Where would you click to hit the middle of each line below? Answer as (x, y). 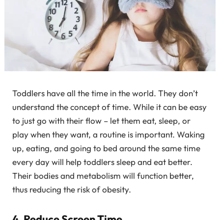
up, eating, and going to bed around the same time (106, 148)
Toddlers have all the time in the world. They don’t (105, 93)
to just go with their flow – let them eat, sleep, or (101, 121)
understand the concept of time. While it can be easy (110, 107)
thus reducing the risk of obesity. (72, 190)
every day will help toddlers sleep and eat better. (102, 162)
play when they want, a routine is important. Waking (109, 135)
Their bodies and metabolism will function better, (103, 176)
